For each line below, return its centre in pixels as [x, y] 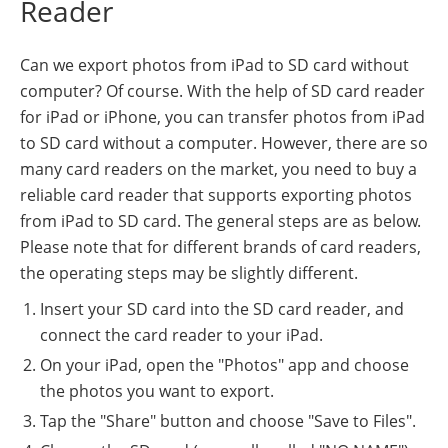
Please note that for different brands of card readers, [220, 247]
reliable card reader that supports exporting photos [216, 195]
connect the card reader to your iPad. [181, 335]
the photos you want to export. [157, 391]
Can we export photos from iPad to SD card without [214, 65]
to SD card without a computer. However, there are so [224, 143]
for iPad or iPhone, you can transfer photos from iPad [222, 117]
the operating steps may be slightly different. [189, 273]
